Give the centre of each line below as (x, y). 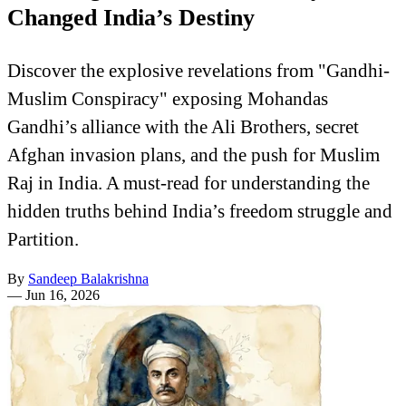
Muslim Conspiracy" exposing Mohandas (168, 98)
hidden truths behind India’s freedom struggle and (200, 210)
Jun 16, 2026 (63, 295)
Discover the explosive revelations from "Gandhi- (198, 70)
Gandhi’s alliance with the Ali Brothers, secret (183, 126)
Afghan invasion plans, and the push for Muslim (193, 154)
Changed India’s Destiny (131, 18)
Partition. (43, 238)
